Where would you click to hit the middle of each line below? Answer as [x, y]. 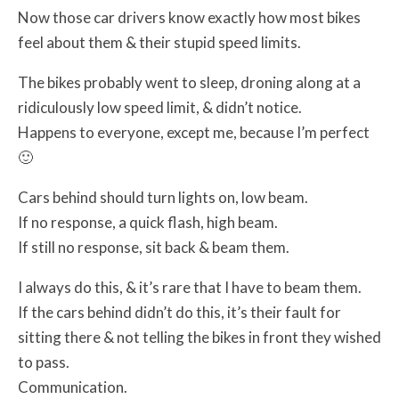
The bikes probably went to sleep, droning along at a [189, 82]
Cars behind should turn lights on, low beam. [163, 197]
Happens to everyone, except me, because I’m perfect [194, 132]
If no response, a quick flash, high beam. [148, 222]
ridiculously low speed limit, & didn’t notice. [160, 107]
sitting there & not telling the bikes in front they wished [199, 337]
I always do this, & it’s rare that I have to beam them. [190, 287]
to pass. [44, 362]
